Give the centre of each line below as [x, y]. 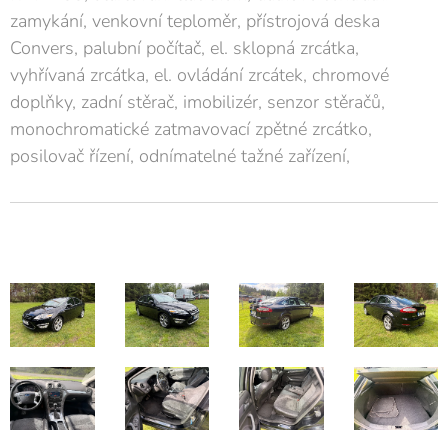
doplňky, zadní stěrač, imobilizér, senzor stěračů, [197, 102]
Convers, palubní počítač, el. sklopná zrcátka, [184, 48]
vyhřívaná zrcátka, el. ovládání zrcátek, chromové [199, 75]
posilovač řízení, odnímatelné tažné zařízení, [180, 156]
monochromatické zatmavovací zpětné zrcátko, [191, 129]
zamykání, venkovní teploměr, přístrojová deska [195, 21]
